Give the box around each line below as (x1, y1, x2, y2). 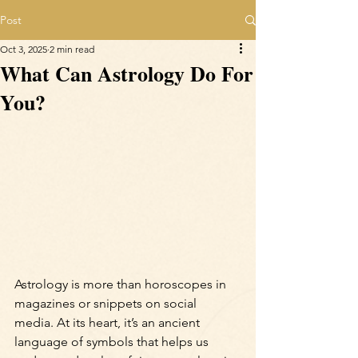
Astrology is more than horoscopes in (14, 276, 229, 292)
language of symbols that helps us (14, 334, 212, 350)
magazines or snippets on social (14, 296, 200, 312)
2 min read (50, 43, 94, 55)
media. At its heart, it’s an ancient (14, 315, 203, 331)
